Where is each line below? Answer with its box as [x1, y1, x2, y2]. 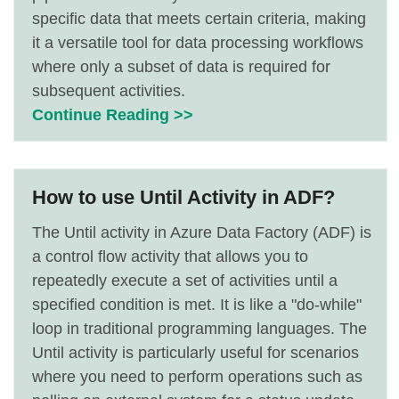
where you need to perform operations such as [32, 368, 362, 386]
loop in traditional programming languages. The [32, 320, 367, 338]
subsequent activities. [32, 82, 185, 100]
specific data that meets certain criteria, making [32, 10, 366, 28]
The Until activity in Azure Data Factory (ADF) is [32, 224, 371, 241]
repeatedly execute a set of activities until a [32, 272, 338, 289]
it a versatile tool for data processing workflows [32, 34, 363, 52]
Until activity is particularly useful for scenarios [32, 344, 359, 362]
